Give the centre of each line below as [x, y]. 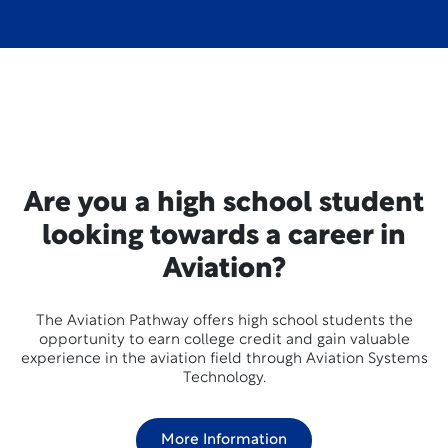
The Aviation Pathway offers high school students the [224, 321]
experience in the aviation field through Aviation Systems [224, 359]
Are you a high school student [224, 204]
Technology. [224, 378]
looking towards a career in [224, 237]
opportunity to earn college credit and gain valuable [224, 340]
